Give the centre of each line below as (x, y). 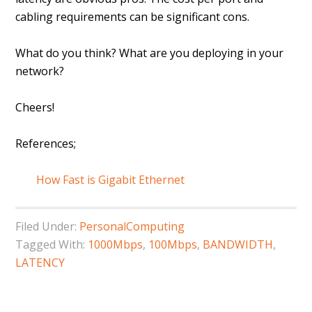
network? (40, 71)
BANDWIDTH (238, 244)
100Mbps (173, 244)
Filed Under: (48, 226)
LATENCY (40, 263)
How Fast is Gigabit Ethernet (111, 180)
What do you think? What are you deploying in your (150, 53)
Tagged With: (52, 244)
